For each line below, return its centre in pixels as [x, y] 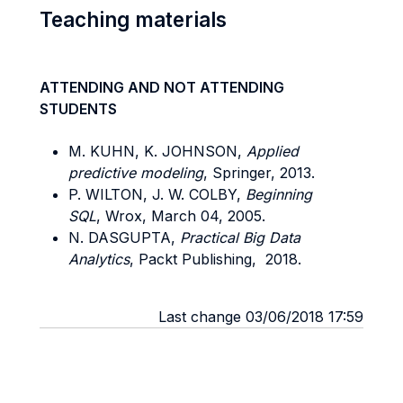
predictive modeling [136, 173]
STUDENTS [78, 109]
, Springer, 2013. [259, 173]
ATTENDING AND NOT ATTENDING [162, 87]
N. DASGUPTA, [124, 237]
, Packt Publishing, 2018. [215, 259]
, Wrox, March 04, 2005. [181, 216]
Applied [273, 151]
